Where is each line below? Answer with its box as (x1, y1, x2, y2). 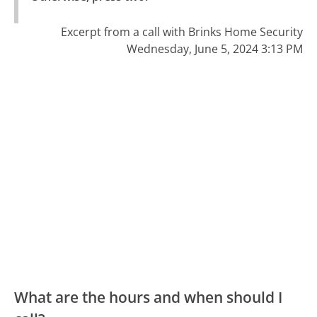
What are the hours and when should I (14, 287, 283, 307)
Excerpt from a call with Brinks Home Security (60, 24, 303, 40)
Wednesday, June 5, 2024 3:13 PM (126, 41, 303, 57)
